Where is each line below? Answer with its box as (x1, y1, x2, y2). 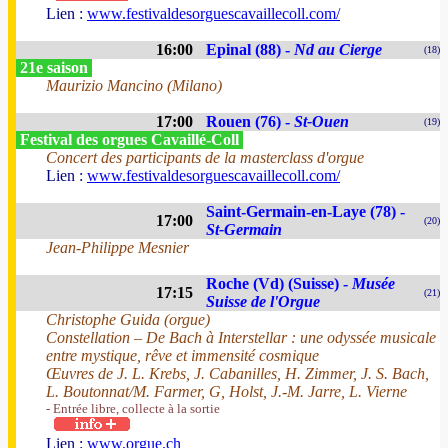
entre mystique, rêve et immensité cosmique (46, 347, 319, 364)
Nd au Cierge (294, 41, 382, 58)
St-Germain (206, 221, 282, 238)
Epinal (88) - (206, 41, 294, 58)
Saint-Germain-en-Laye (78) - (206, 203, 405, 220)
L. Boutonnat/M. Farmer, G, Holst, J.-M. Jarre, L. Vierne (46, 383, 407, 400)
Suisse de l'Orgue (206, 293, 320, 310)
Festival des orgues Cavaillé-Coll (16, 131, 243, 148)
